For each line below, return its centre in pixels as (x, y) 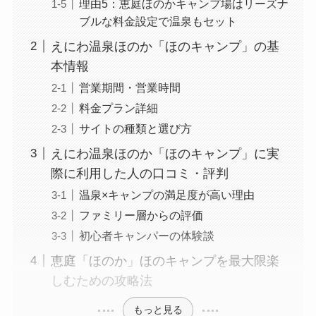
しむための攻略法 (101, 280)
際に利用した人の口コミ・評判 (139, 173)
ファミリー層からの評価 (141, 215)
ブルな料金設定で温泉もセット (158, 21)
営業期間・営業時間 (129, 87)
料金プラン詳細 (118, 108)
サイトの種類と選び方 (135, 128)
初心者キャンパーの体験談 (146, 235)
